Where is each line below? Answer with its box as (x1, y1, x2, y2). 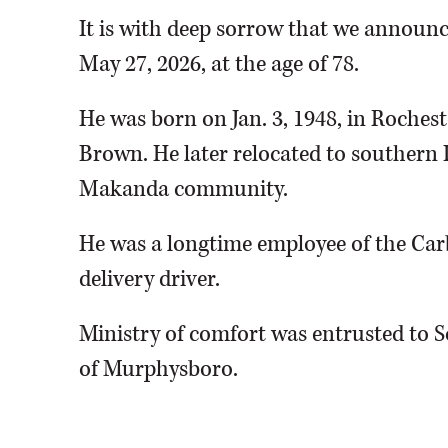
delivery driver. (78, 264, 220, 294)
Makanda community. (78, 174, 288, 204)
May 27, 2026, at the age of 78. (78, 49, 359, 79)
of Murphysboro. (78, 354, 238, 384)
